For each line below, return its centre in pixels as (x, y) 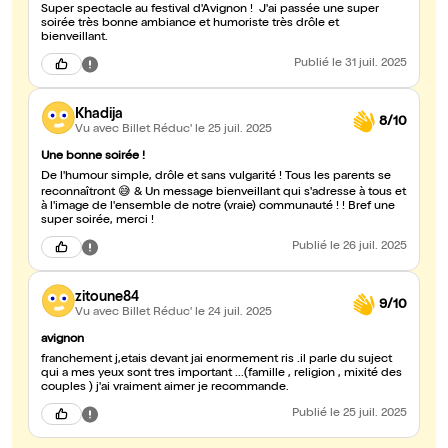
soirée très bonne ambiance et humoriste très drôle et (190, 24)
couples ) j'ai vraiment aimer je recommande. (165, 388)
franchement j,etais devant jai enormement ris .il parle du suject (216, 360)
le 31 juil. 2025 (369, 64)
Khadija (99, 114)
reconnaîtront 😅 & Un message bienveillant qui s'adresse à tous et (223, 193)
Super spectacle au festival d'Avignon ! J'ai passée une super (210, 10)
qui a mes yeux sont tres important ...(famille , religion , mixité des (221, 374)
